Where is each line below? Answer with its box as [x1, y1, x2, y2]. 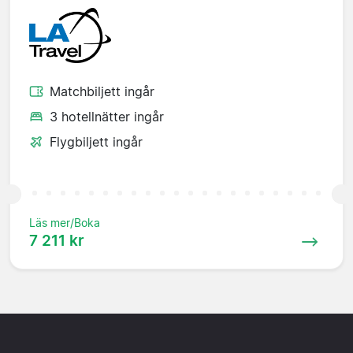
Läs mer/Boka [29, 215, 100, 229]
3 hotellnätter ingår [50, 108, 164, 124]
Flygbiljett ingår [50, 133, 143, 150]
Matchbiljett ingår [50, 83, 154, 99]
